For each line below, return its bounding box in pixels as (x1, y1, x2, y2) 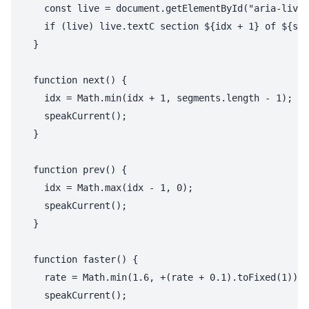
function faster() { (22, 254, 138, 266)
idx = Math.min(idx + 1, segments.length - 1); (22, 92, 292, 104)
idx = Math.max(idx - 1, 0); (22, 182, 193, 194)
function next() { (22, 74, 127, 86)
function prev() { (22, 164, 127, 176)
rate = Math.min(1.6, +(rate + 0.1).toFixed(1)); (22, 272, 303, 283)
